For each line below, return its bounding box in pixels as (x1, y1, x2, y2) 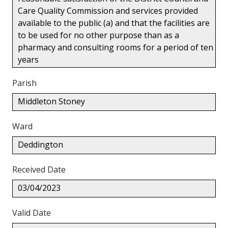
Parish (12, 77, 37, 89)
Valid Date (12, 207, 51, 218)
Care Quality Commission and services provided (18, 5, 198, 16)
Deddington (18, 138, 63, 150)
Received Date (12, 163, 66, 175)
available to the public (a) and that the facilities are (18, 17, 210, 28)
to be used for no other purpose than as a (18, 29, 179, 41)
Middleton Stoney (18, 95, 85, 107)
